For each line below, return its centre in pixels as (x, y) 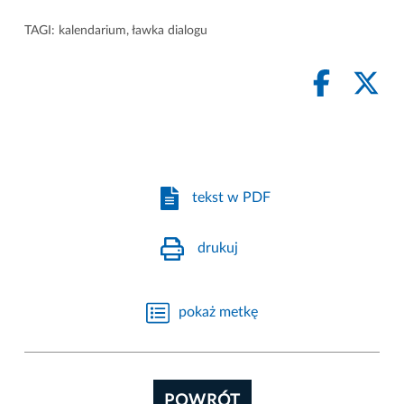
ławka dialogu (170, 30)
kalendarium (92, 30)
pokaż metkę (218, 312)
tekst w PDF (231, 197)
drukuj (218, 248)
